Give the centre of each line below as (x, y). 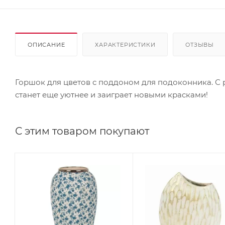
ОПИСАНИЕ (46, 44)
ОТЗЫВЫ (200, 44)
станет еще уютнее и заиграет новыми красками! (114, 94)
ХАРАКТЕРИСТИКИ (125, 44)
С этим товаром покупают (82, 131)
